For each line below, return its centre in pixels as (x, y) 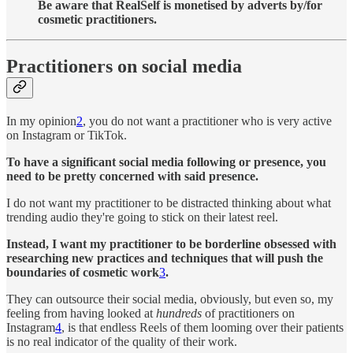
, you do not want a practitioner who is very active (207, 121)
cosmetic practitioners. (97, 19)
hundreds (179, 314)
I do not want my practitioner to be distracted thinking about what (169, 203)
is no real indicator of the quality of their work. (122, 342)
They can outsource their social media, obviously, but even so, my (170, 299)
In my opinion (41, 121)
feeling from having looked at (81, 314)
